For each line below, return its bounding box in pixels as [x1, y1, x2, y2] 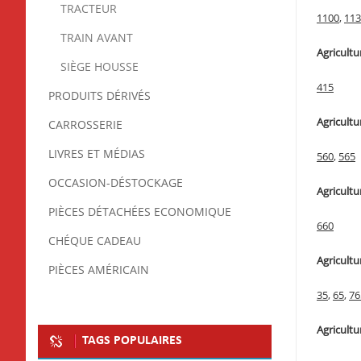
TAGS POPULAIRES [82, 334, 182, 347]
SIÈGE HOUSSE [60, 60, 139, 74]
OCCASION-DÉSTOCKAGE [48, 176, 183, 190]
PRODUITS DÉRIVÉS [48, 89, 151, 103]
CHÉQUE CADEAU [48, 234, 141, 248]
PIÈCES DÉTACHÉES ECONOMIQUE [48, 205, 231, 219]
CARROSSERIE [48, 118, 122, 132]
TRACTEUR [60, 2, 117, 16]
